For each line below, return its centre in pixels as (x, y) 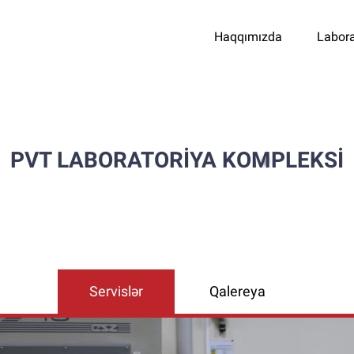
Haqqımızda (248, 37)
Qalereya (237, 291)
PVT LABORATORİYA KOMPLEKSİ (177, 160)
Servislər (116, 291)
